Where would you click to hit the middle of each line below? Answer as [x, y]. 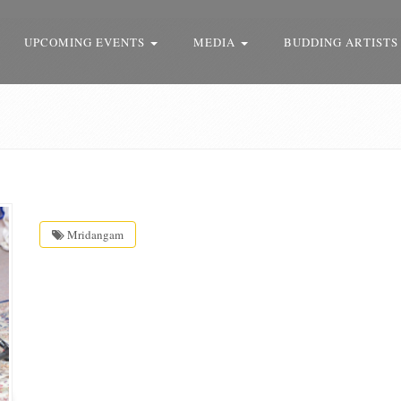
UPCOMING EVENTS [86, 42]
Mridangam [94, 235]
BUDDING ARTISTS [341, 42]
